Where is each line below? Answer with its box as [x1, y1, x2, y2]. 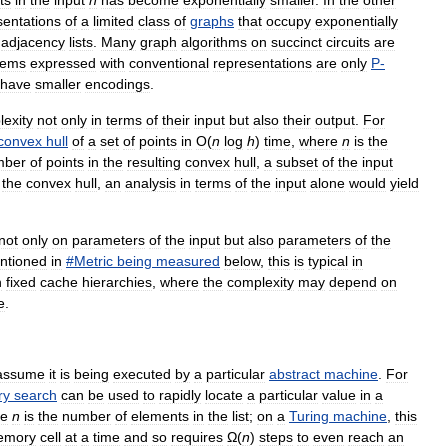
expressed [30, 55, 96, 72]
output [315, 112, 355, 129]
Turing [289, 408, 329, 425]
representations [213, 55, 312, 72]
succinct [271, 34, 322, 51]
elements [131, 408, 189, 425]
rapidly [159, 387, 201, 404]
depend [329, 274, 377, 291]
